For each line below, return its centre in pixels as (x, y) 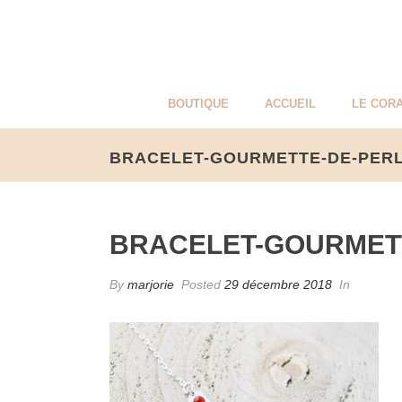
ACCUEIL (290, 104)
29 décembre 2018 (278, 284)
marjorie (151, 284)
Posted (201, 284)
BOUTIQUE (198, 104)
